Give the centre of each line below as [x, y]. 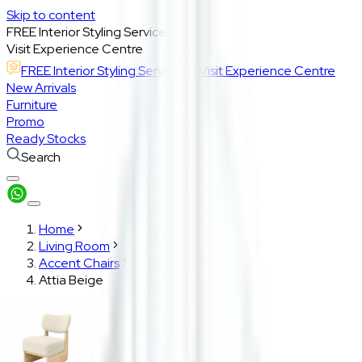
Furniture [32, 105]
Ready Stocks [46, 139]
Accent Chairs [79, 263]
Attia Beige [71, 280]
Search [41, 157]
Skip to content [51, 15]
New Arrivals [41, 88]
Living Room [74, 246]
